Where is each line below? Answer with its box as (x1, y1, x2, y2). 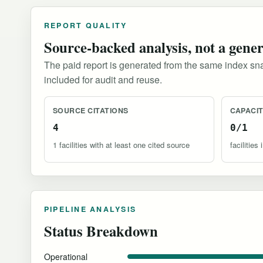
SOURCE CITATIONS (53, 105, 129, 116)
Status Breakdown (44, 220, 158, 242)
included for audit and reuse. (44, 73, 162, 87)
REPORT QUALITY (44, 20, 127, 31)
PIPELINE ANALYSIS (44, 204, 137, 215)
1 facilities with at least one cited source (53, 139, 190, 150)
